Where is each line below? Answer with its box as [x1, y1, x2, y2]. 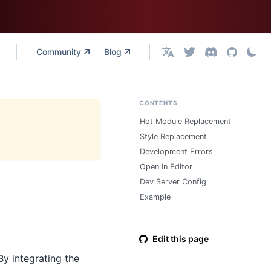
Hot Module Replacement [140, 117, 231, 126]
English [162, 51, 191, 61]
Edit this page [152, 233, 209, 244]
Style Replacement [140, 132, 207, 141]
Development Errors [140, 147, 213, 156]
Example [140, 192, 171, 201]
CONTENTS [139, 99, 178, 106]
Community [36, 47, 82, 57]
